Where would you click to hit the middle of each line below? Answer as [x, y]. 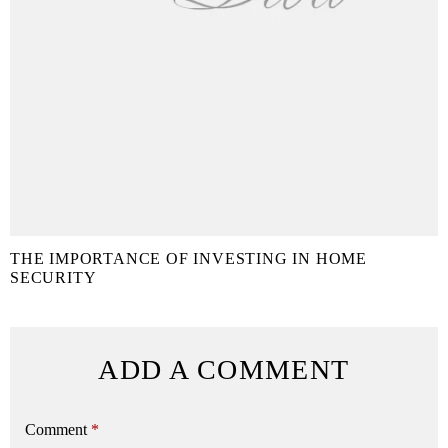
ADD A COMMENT [224, 370]
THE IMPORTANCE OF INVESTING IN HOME [188, 259]
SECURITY [53, 278]
